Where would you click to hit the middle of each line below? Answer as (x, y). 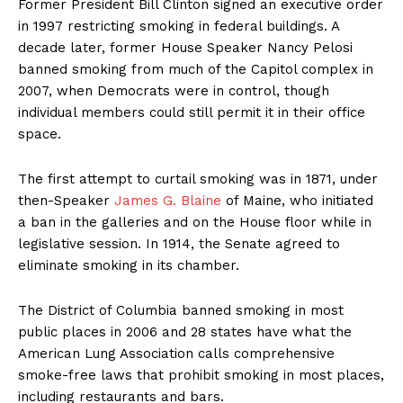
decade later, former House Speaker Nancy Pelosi (185, 48)
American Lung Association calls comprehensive (176, 354)
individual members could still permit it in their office (192, 113)
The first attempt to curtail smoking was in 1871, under (198, 179)
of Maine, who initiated (297, 201)
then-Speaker (66, 201)
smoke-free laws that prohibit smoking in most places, (201, 376)
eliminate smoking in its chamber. (129, 266)
